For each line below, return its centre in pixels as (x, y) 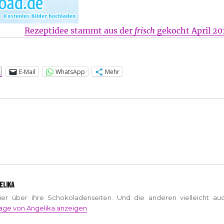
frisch (144, 31)
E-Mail (27, 71)
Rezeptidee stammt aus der (79, 31)
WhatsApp (70, 71)
